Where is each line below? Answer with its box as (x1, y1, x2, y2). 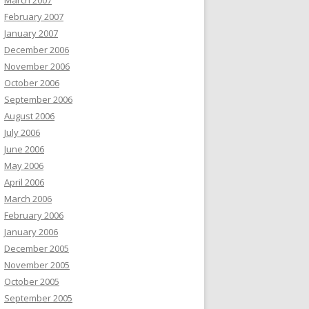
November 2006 (4, 60, 70, 73)
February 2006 (4, 209, 63, 222)
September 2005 (4, 292, 72, 305)
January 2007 (4, 27, 58, 40)
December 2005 (4, 242, 69, 255)
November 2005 (4, 259, 70, 272)
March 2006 (4, 192, 52, 206)
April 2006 (4, 176, 44, 189)
